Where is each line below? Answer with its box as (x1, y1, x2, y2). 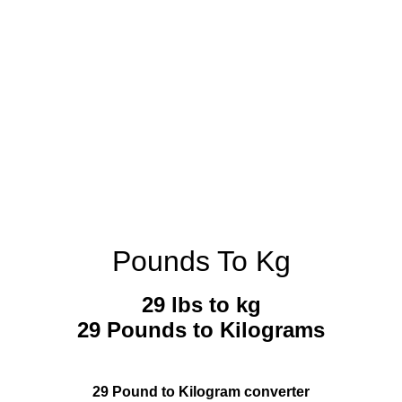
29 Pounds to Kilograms (77, 318, 325, 343)
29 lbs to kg (141, 293, 261, 318)
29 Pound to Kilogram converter (92, 384, 310, 400)
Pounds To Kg (111, 245, 291, 277)
